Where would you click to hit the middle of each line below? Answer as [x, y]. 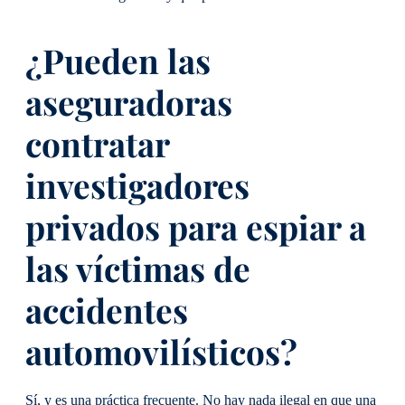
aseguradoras [129, 102]
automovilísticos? [165, 352]
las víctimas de [138, 268]
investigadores [137, 185]
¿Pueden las [118, 61]
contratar [97, 144]
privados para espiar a [196, 227]
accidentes [107, 310]
